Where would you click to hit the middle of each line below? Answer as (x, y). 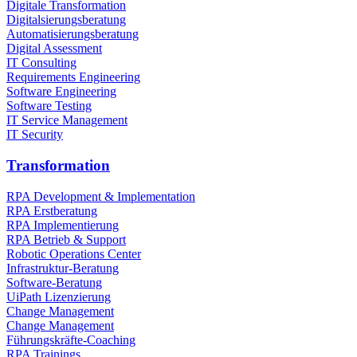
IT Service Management (67, 120)
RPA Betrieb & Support (66, 239)
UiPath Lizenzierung (59, 296)
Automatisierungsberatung (73, 34)
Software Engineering (61, 92)
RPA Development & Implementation (101, 196)
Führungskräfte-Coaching (71, 339)
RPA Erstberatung (52, 210)
